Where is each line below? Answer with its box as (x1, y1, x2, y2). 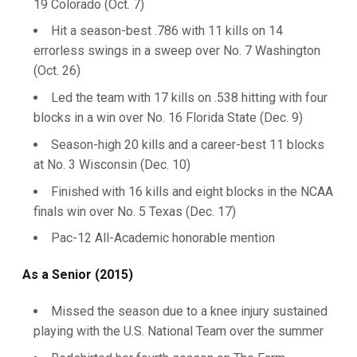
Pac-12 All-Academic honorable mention (51, 230, 275, 246)
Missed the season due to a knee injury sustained (51, 304, 328, 320)
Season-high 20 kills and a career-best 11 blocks (51, 136, 324, 152)
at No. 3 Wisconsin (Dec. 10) (33, 156, 190, 172)
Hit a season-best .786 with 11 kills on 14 (51, 23, 283, 39)
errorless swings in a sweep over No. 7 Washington (33, 43, 320, 59)
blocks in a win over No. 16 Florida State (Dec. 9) (33, 110, 303, 125)
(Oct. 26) (33, 63, 80, 79)
